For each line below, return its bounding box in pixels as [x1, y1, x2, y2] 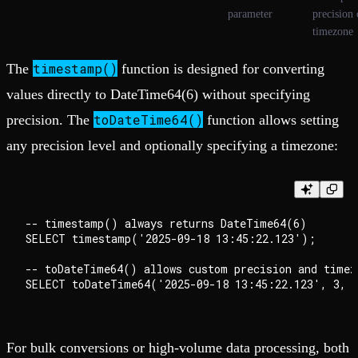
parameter [228, 7, 272, 20]
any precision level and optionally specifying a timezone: [6, 137, 338, 153]
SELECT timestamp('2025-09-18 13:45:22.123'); [26, 230, 316, 246]
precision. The [6, 111, 93, 128]
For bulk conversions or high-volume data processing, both [6, 339, 349, 356]
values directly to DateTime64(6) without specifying [6, 86, 310, 102]
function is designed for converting [117, 60, 324, 77]
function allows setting [203, 111, 339, 128]
